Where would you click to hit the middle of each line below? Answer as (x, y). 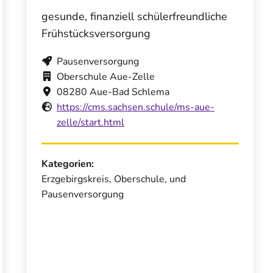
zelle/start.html (90, 122)
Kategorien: (68, 164)
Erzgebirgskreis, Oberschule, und (114, 179)
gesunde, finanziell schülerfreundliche (134, 16)
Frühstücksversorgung (96, 33)
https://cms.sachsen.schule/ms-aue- (136, 107)
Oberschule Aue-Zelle (106, 76)
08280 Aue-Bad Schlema (113, 92)
